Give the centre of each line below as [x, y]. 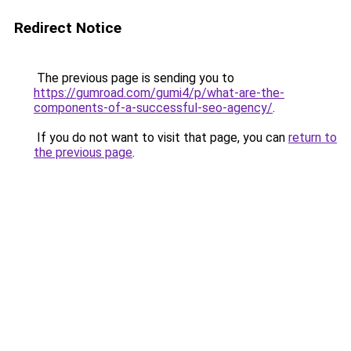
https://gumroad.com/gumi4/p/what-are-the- [159, 93]
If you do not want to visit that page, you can [161, 138]
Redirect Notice [68, 28]
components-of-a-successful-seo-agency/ [153, 108]
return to [313, 138]
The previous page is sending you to [134, 78]
